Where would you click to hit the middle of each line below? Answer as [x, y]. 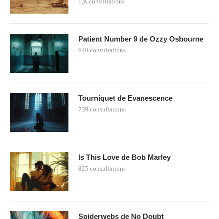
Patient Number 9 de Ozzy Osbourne [141, 39]
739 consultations [102, 109]
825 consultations [102, 168]
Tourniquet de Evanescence [125, 98]
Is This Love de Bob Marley [124, 157]
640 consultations [102, 50]
